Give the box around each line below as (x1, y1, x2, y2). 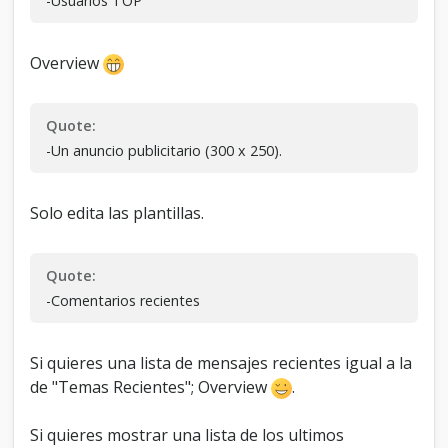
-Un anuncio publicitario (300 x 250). (46, 141, 283, 161)
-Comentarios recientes (46, 291, 201, 311)
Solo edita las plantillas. (30, 202, 205, 225)
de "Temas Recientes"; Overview (30, 376, 272, 399)
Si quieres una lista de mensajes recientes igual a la (30, 352, 413, 375)
